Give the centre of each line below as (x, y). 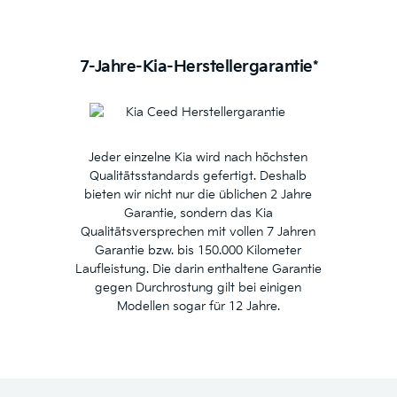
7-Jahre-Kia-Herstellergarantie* (198, 66)
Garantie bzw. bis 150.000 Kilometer (198, 251)
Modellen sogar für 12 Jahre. (198, 307)
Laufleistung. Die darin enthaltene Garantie (198, 269)
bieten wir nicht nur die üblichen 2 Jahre (198, 195)
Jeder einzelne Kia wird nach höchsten (198, 158)
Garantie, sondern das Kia (198, 214)
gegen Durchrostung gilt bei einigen (198, 288)
